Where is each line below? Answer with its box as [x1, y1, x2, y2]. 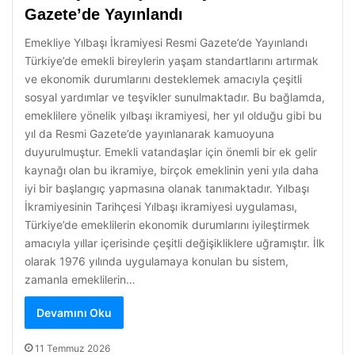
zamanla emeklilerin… [25, 273, 136, 286]
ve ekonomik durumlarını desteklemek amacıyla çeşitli [25, 72, 302, 86]
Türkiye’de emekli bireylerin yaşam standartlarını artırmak [25, 54, 319, 67]
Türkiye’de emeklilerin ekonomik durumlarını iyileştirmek [25, 218, 310, 231]
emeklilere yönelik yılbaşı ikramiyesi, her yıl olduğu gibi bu [25, 109, 322, 122]
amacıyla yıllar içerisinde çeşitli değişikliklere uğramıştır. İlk [25, 236, 325, 250]
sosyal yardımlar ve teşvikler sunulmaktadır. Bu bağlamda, [25, 90, 325, 104]
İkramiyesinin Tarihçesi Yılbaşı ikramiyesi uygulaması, [25, 200, 297, 213]
